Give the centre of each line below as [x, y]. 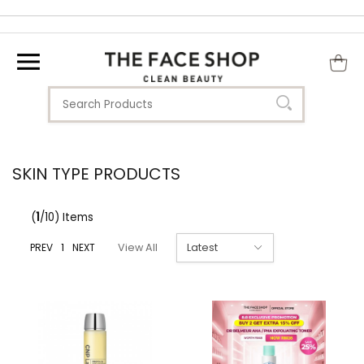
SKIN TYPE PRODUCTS [96, 174]
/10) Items [67, 217]
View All [138, 247]
